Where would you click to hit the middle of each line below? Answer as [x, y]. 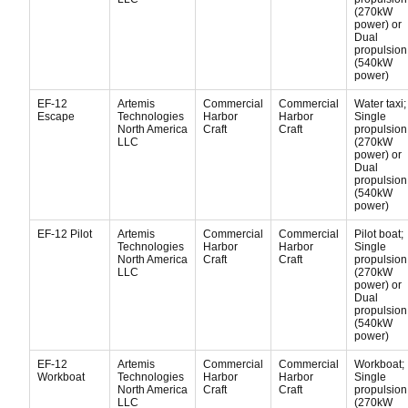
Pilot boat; [379, 234]
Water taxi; [380, 104]
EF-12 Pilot [65, 234]
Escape [56, 117]
